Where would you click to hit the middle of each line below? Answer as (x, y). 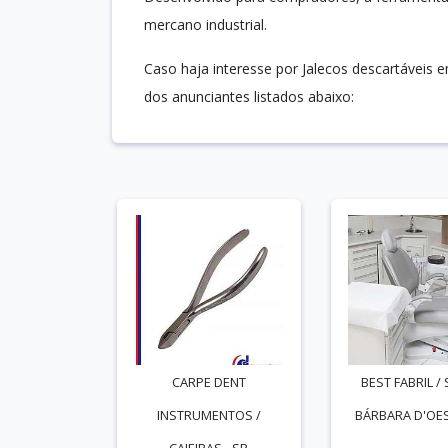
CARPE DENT (208, 382)
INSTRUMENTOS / (208, 415)
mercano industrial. (205, 24)
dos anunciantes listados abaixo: (249, 96)
